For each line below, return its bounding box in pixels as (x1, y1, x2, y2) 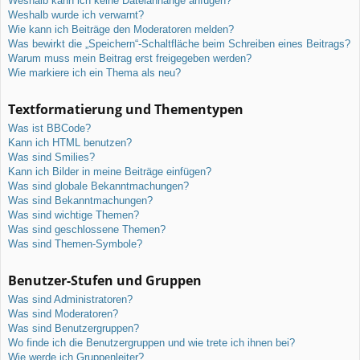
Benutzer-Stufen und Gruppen (8, 271, 202, 289)
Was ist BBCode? (8, 121, 91, 134)
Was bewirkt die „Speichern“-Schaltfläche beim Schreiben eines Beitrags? (8, 37, 350, 50)
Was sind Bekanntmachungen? (8, 194, 153, 207)
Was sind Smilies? (8, 150, 95, 163)
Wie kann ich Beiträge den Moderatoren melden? (8, 22, 234, 35)
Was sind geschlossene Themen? (8, 223, 166, 235)
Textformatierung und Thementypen (8, 100, 243, 118)
